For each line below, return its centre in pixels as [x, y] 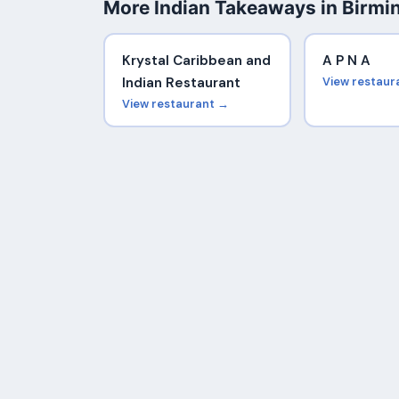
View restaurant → [175, 104]
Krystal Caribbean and [196, 61]
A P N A [346, 61]
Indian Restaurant [181, 83]
